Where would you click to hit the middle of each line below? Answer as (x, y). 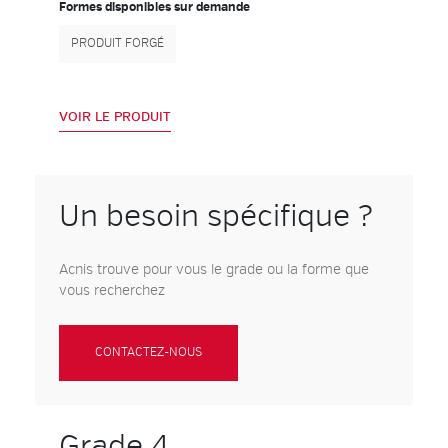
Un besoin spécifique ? (216, 216)
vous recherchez (112, 290)
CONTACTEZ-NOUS (148, 352)
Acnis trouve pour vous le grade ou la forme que (214, 269)
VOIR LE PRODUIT (115, 117)
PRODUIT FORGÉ (117, 43)
